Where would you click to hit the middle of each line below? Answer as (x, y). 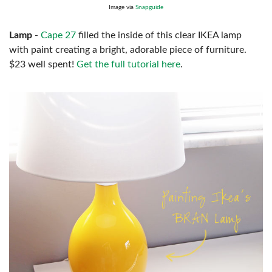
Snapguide (149, 7)
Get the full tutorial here (128, 64)
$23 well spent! (43, 64)
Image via (122, 7)
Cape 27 (58, 35)
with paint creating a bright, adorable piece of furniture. (128, 50)
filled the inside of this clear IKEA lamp (159, 35)
